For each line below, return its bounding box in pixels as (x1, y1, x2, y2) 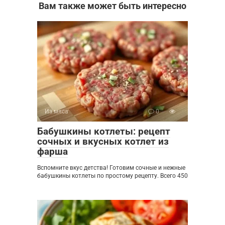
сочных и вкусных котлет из (37, 135, 169, 147)
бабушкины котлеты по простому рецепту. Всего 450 (37, 172, 188, 179)
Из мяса (45, 107, 68, 115)
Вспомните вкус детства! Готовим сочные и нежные (37, 164, 185, 171)
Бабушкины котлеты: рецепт (37, 125, 170, 137)
